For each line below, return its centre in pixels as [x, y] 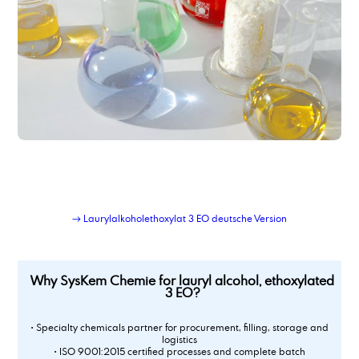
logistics [179, 339]
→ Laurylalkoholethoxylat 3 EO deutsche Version [179, 218]
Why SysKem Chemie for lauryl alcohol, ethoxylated [183, 281]
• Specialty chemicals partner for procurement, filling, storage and [179, 327]
